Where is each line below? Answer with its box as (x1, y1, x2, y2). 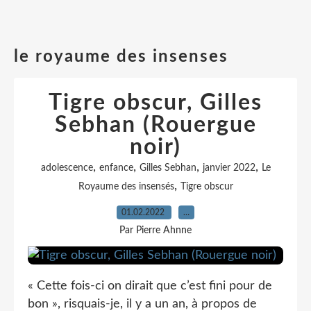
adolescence (40, 163, 93, 173)
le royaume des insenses (14, 49, 228, 65)
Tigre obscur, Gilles (49, 92, 262, 114)
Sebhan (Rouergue (54, 114, 257, 136)
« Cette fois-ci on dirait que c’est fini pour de (28, 280, 272, 292)
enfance (99, 163, 133, 173)
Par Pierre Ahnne (119, 226, 192, 235)
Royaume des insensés (78, 182, 174, 192)
